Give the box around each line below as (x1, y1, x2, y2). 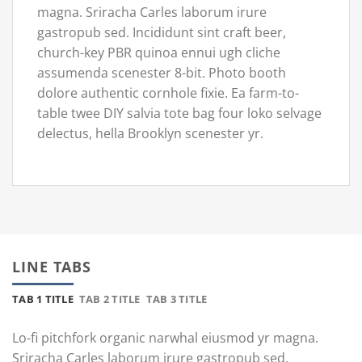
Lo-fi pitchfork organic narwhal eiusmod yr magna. (12, 328, 318, 347)
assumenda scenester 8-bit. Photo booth (37, 63, 286, 82)
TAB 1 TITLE (12, 291, 74, 306)
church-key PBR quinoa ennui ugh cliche (37, 43, 280, 61)
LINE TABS (12, 256, 92, 276)
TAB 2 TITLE (78, 291, 141, 306)
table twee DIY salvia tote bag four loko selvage (37, 103, 322, 122)
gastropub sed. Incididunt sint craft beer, (37, 23, 286, 41)
